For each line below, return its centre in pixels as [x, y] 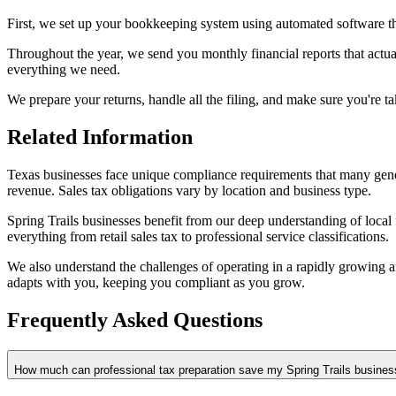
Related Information [100, 137]
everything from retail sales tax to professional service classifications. [198, 237]
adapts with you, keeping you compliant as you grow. [156, 283]
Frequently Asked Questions [135, 320]
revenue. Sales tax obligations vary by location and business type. [189, 191]
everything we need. [64, 70]
